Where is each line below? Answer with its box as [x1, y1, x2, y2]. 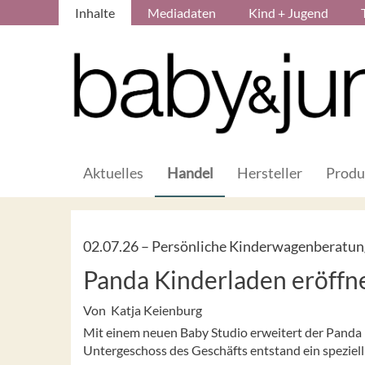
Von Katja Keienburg [83, 301, 202, 318]
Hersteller [237, 163, 302, 182]
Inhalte [75, 5, 115, 20]
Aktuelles [83, 163, 143, 182]
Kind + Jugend [248, 5, 328, 20]
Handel [167, 163, 213, 182]
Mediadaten [147, 5, 216, 20]
